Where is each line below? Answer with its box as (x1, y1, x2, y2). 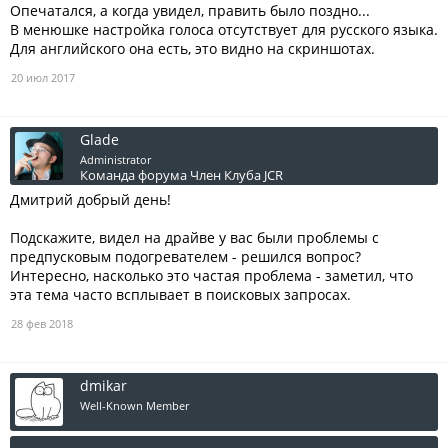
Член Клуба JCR (190, 166, 283, 184)
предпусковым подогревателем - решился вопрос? (10, 247, 361, 266)
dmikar (80, 376, 127, 395)
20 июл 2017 (11, 70, 75, 85)
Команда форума (80, 166, 187, 184)
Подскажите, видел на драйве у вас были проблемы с (10, 228, 379, 247)
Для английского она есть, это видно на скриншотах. (10, 39, 375, 58)
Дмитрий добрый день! (10, 190, 171, 209)
